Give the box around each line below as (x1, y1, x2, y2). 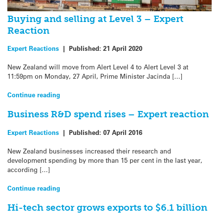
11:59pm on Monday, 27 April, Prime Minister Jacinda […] (7, 72, 182, 81)
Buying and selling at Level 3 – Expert (7, 13, 183, 24)
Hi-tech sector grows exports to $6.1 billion (7, 202, 207, 214)
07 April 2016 (103, 128, 142, 136)
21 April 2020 (103, 44, 142, 52)
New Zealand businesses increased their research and (7, 147, 171, 155)
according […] (7, 165, 50, 174)
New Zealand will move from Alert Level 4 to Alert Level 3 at (7, 63, 188, 71)
